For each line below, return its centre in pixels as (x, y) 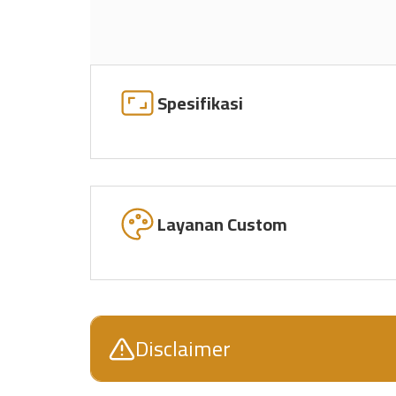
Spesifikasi (200, 103)
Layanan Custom (222, 224)
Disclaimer (183, 349)
